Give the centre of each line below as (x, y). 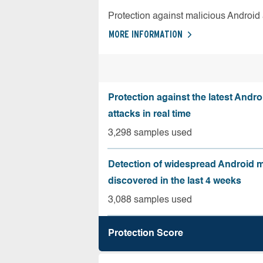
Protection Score (146, 233)
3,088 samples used (150, 200)
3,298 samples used (150, 133)
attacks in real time (149, 114)
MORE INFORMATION (146, 34)
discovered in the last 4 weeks (175, 181)
